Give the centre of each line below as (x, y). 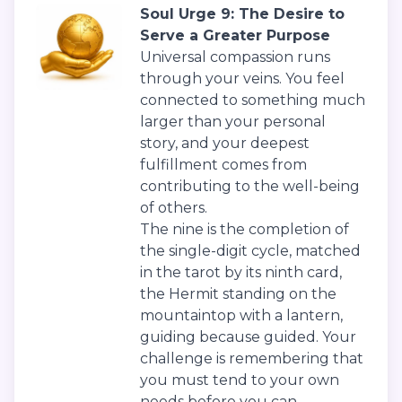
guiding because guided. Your (248, 337)
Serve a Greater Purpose (235, 36)
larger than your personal (233, 122)
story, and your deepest (225, 144)
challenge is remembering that (252, 359)
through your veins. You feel (242, 79)
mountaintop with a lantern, (241, 316)
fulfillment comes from (223, 165)
